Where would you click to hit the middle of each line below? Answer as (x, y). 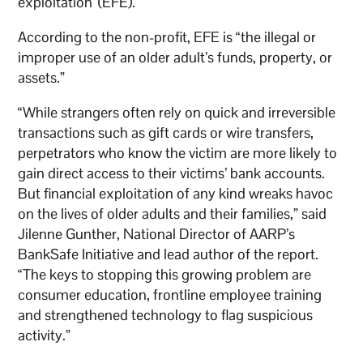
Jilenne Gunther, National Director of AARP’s (157, 234)
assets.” (42, 78)
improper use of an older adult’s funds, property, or (175, 58)
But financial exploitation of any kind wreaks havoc (176, 194)
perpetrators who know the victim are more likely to (178, 153)
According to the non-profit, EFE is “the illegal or (167, 37)
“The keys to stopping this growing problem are (165, 275)
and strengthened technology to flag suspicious (166, 315)
